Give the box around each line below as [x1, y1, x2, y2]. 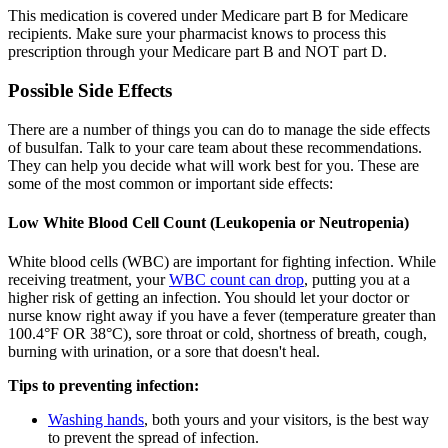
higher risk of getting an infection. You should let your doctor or [8, 289, 409, 307]
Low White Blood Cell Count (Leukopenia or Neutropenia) [8, 213, 409, 231]
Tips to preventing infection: [8, 377, 199, 395]
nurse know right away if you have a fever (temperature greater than [8, 307, 436, 325]
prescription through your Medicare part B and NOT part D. [8, 43, 387, 61]
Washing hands [48, 411, 144, 429]
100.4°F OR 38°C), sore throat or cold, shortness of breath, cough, [8, 325, 427, 343]
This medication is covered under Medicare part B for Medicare [8, 7, 408, 25]
